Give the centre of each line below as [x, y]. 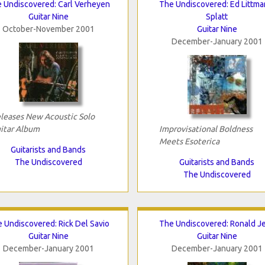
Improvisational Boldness [206, 129]
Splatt [217, 16]
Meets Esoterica [189, 141]
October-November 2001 [48, 29]
